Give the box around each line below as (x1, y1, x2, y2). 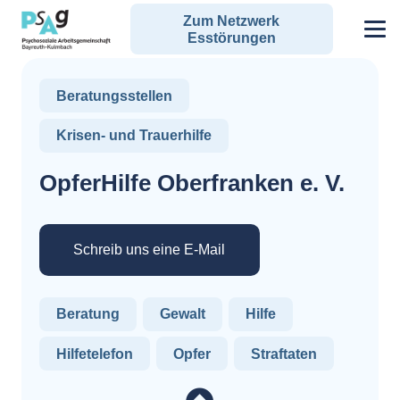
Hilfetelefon (56, 346, 134, 362)
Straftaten (250, 346, 317, 362)
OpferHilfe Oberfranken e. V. (39, 171, 345, 196)
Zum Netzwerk (183, 12, 280, 29)
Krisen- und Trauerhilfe (56, 128, 212, 144)
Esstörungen (187, 29, 276, 46)
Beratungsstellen (56, 87, 173, 104)
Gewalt (159, 306, 205, 322)
